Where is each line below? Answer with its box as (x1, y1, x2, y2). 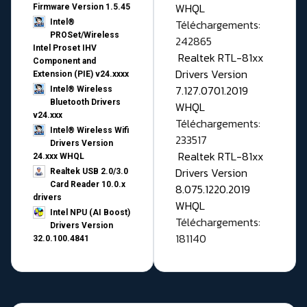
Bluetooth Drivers (50, 97, 121, 108)
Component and (33, 56, 96, 66)
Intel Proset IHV (33, 43, 97, 53)
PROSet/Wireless (50, 30, 119, 40)
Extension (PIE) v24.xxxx (33, 69, 129, 79)
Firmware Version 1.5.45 (33, 2, 130, 12)
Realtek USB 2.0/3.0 (50, 167, 128, 177)
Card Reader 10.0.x (50, 180, 125, 190)
